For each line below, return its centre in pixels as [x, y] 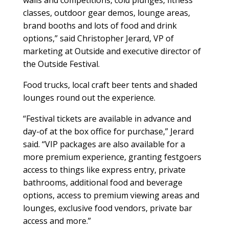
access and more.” [57, 221]
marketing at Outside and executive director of [112, 51]
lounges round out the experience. [89, 98]
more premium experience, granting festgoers [112, 157]
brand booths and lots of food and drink [100, 26]
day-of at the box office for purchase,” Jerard [108, 132]
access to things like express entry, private [104, 170]
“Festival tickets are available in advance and [107, 119]
